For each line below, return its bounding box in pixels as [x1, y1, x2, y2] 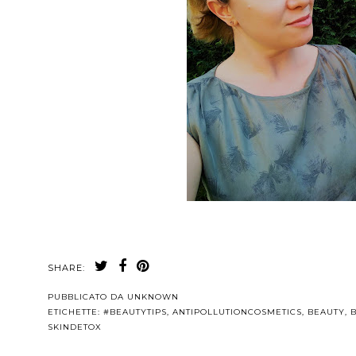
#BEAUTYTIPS [103, 306, 167, 317]
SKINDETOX [48, 321, 102, 332]
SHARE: [48, 261, 85, 273]
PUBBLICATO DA [48, 291, 127, 302]
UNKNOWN [127, 291, 179, 302]
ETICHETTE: [48, 306, 103, 317]
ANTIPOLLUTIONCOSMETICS [172, 306, 302, 317]
